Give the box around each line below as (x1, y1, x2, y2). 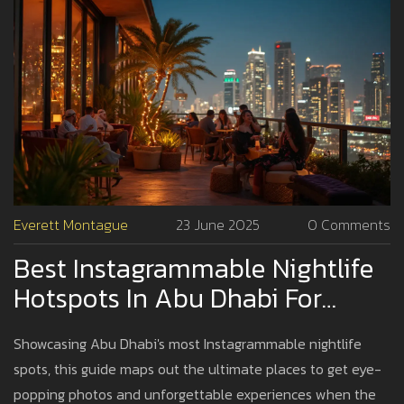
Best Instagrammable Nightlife (14, 248, 374, 289)
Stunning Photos (14, 308, 210, 349)
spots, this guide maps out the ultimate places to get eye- (14, 358, 381, 381)
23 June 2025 (176, 214, 260, 236)
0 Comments (308, 214, 390, 236)
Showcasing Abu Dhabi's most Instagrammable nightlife (14, 333, 362, 355)
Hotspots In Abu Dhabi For (14, 278, 322, 319)
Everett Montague (14, 214, 128, 236)
